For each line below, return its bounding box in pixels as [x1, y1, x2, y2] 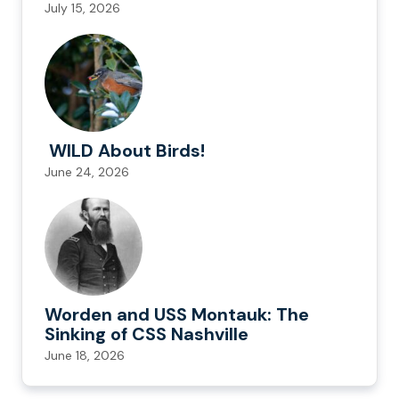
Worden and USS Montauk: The [45, 303, 309, 327]
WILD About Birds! [45, 139, 205, 163]
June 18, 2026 [45, 347, 125, 364]
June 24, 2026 [45, 164, 129, 181]
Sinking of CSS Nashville [45, 322, 253, 346]
